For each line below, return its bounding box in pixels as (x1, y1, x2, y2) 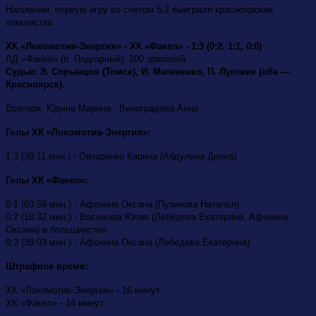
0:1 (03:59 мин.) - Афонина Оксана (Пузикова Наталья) (6, 199, 239, 210)
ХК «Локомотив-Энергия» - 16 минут (6, 285, 160, 296)
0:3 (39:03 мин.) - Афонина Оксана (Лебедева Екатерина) (6, 237, 250, 248)
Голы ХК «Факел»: (6, 175, 87, 186)
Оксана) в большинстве (6, 224, 107, 236)
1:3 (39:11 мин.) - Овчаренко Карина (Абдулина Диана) (6, 151, 236, 162)
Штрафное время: (6, 261, 88, 272)
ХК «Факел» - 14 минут (6, 298, 104, 309)
